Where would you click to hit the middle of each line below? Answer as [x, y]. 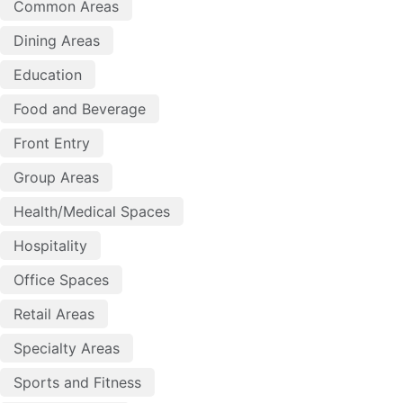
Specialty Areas [67, 348]
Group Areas [56, 177]
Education [48, 74]
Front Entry [52, 143]
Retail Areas [54, 313]
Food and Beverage [80, 108]
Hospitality [50, 245]
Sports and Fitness [77, 382]
